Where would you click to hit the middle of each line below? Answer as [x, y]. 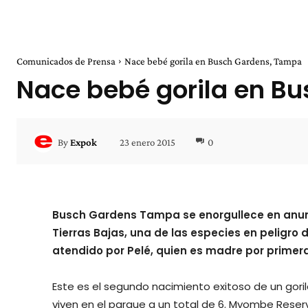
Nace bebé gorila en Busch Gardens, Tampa [213, 62]
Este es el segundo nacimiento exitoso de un [169, 287]
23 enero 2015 [147, 142]
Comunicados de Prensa [66, 62]
